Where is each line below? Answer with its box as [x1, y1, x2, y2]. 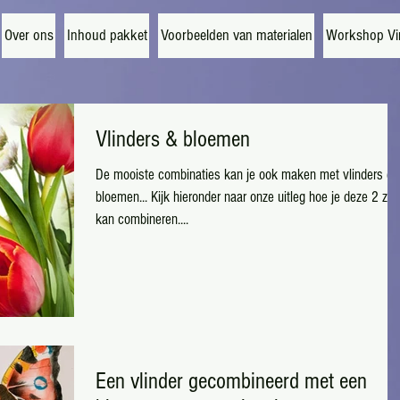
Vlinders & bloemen [96, 126, 250, 154]
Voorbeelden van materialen [160, 26, 312, 45]
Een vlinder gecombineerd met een [96, 368, 367, 396]
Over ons [4, 26, 54, 45]
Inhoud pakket [66, 26, 147, 45]
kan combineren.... [96, 211, 188, 229]
